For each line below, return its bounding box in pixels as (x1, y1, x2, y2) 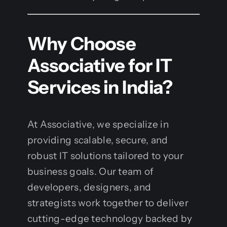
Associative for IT (27, 54, 172, 77)
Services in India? (27, 75, 173, 98)
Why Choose (27, 32, 136, 55)
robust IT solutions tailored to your (27, 149, 184, 162)
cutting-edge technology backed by (27, 212, 193, 224)
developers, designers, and (27, 181, 152, 193)
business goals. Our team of (27, 165, 154, 177)
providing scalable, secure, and (27, 134, 168, 146)
